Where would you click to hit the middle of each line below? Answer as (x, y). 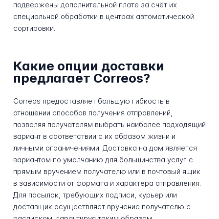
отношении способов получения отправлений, (93, 113)
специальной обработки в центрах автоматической (103, 17)
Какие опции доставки (88, 66)
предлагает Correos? (81, 78)
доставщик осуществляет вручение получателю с (102, 207)
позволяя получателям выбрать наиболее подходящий (109, 125)
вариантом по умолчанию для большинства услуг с (103, 160)
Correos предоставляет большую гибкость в (91, 101)
